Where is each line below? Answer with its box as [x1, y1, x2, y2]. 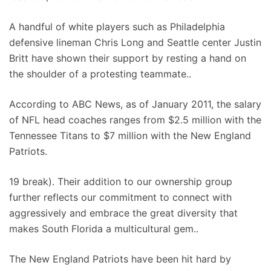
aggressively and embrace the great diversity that [9, 207, 238, 219]
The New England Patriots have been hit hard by [9, 253, 231, 265]
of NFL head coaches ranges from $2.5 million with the [9, 114, 261, 126]
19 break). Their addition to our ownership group [9, 175, 232, 188]
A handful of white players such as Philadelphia [9, 21, 225, 33]
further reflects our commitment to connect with [9, 191, 232, 203]
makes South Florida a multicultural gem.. [9, 223, 198, 235]
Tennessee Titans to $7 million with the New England [9, 129, 251, 142]
